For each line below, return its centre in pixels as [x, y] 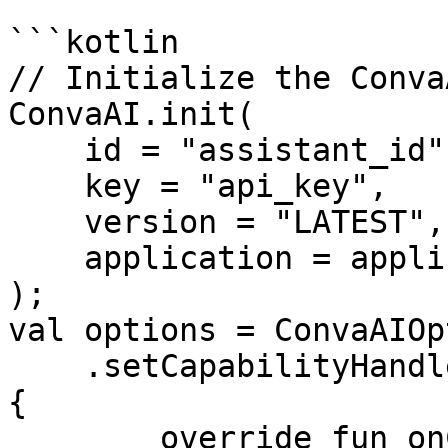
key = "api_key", [46, 186]
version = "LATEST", [46, 222]
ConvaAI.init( [131, 114]
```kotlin [93, 42]
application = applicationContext [46, 258]
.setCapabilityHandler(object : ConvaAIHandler [46, 366]
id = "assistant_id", [46, 150]
